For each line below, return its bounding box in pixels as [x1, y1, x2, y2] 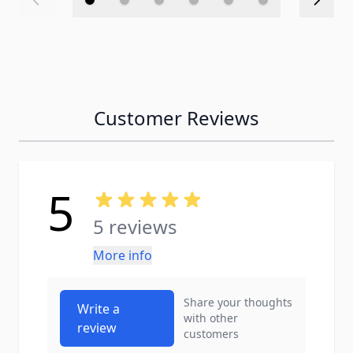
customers [184, 326, 240, 341]
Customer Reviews [94, 105, 259, 131]
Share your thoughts [184, 295, 293, 310]
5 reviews [93, 214, 177, 240]
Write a [77, 300, 120, 318]
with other [184, 310, 239, 325]
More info [93, 247, 152, 264]
